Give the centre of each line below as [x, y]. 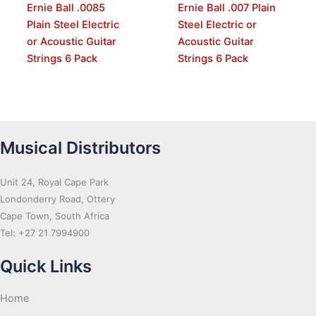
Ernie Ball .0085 [66, 8]
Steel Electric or [217, 25]
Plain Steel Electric [73, 25]
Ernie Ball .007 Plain [226, 8]
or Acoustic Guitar [71, 42]
